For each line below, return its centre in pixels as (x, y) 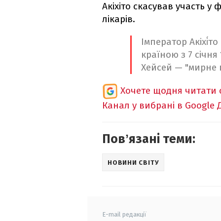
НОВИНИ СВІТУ (133, 162)
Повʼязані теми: (149, 139)
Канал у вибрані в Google (158, 106)
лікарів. (119, 19)
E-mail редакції (124, 215)
